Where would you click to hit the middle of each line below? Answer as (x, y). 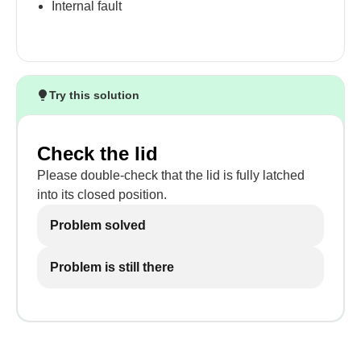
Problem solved (98, 225)
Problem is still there (112, 267)
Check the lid (98, 154)
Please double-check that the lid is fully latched (171, 175)
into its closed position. (102, 195)
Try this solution (94, 95)
